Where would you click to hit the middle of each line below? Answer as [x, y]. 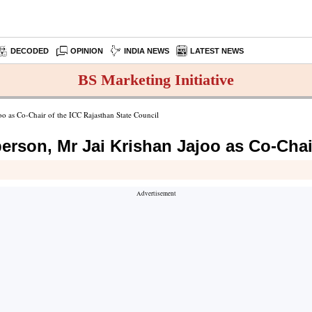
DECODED [30, 51]
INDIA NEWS [147, 51]
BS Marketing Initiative [156, 80]
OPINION [87, 51]
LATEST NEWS [217, 51]
